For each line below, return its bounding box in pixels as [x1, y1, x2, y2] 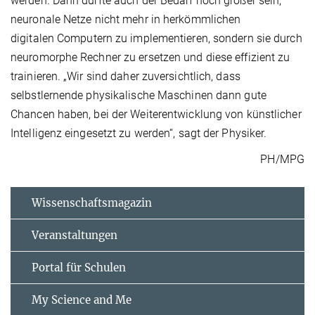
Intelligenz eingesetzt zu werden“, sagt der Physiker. [11, 126, 267, 140]
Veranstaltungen [32, 228, 117, 242]
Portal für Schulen [32, 260, 126, 274]
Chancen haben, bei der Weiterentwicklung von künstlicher [11, 107, 302, 121]
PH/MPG [260, 152, 304, 166]
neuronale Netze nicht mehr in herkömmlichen [11, 12, 241, 26]
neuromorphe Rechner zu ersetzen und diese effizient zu [11, 50, 290, 64]
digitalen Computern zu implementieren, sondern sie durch [11, 31, 302, 45]
